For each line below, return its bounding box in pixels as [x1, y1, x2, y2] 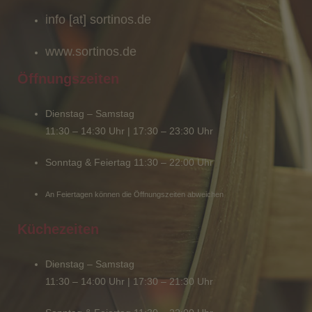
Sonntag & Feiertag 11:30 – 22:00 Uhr [45, 157, 213, 168]
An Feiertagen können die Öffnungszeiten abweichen [45, 190, 224, 198]
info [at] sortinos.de [45, 13, 151, 26]
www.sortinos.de [45, 45, 136, 58]
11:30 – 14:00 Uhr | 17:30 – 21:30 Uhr [45, 276, 213, 287]
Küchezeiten [17, 221, 99, 237]
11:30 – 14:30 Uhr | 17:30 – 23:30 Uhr [45, 125, 213, 136]
